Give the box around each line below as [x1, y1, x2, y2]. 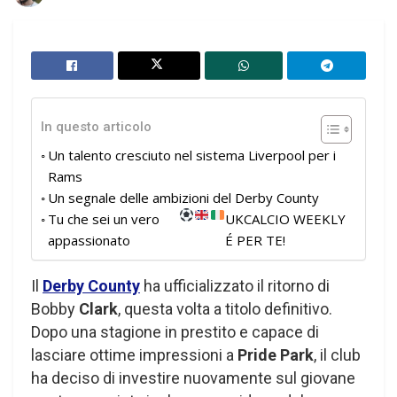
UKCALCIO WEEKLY [224, 209, 346, 228]
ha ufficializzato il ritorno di [140, 276, 330, 295]
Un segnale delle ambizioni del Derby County [48, 188, 319, 206]
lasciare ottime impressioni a [31, 345, 237, 364]
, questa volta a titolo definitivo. [118, 299, 332, 318]
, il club [314, 345, 361, 364]
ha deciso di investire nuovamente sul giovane [31, 368, 355, 387]
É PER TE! [224, 230, 285, 249]
